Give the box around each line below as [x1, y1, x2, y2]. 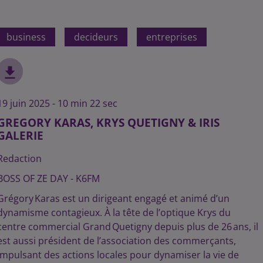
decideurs [73, 31, 118, 43]
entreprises [146, 31, 197, 43]
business [6, 31, 46, 43]
